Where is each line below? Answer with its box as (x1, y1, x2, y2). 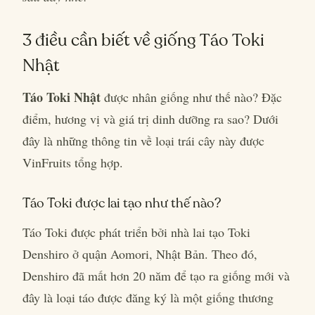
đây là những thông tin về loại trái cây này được (22, 131, 264, 149)
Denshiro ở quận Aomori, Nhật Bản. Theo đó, (22, 245, 257, 262)
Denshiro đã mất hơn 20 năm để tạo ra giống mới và (22, 266, 290, 284)
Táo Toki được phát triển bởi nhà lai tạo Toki (22, 223, 250, 240)
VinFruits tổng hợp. (22, 153, 123, 171)
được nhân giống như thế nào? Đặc (101, 88, 282, 105)
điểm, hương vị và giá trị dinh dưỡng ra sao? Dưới (22, 110, 278, 127)
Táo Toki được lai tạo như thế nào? (22, 192, 221, 213)
